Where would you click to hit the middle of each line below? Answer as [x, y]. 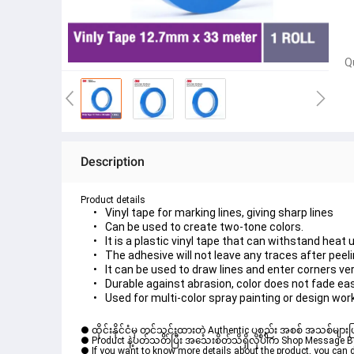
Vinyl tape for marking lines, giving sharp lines [219, 213]
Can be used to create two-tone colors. [204, 227]
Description [113, 162]
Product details [113, 200]
